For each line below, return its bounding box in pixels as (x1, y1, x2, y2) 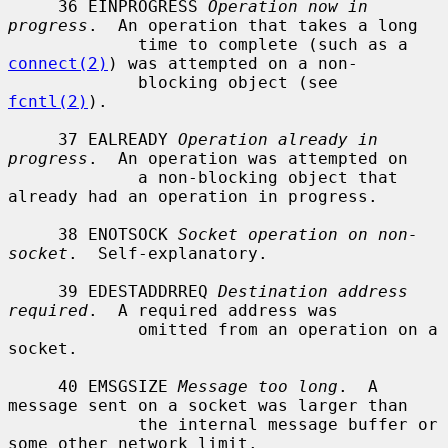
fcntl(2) (8, 91, 88, 111)
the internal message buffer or (8, 414, 138, 434)
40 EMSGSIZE (58, 376, 178, 396)
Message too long (178, 376, 338, 396)
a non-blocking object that (8, 167, 138, 187)
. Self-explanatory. (68, 243, 268, 263)
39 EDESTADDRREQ (58, 281, 218, 301)
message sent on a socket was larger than (8, 395, 408, 415)
